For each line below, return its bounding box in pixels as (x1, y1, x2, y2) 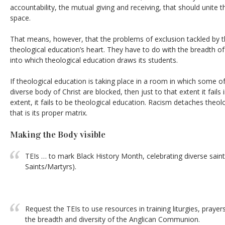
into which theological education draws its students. (10, 55, 178, 65)
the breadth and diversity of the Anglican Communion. (25, 214, 200, 224)
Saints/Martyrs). (25, 162, 76, 171)
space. (10, 13, 31, 23)
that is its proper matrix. (10, 108, 87, 118)
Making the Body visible (10, 129, 105, 140)
